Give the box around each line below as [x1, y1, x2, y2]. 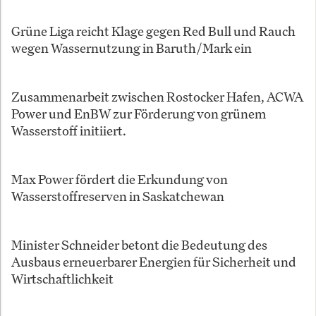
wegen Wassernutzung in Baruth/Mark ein [11, 39, 252, 57]
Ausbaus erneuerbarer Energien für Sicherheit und [11, 253, 296, 271]
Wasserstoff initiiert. [11, 122, 126, 140]
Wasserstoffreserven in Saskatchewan [11, 188, 224, 205]
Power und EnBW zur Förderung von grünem [11, 105, 266, 123]
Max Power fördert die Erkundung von [11, 171, 228, 188]
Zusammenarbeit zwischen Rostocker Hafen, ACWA [11, 88, 303, 106]
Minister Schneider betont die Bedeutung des [11, 236, 267, 254]
